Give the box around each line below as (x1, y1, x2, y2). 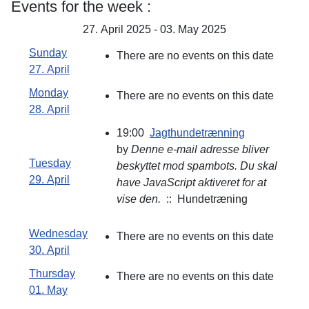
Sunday (29, 47, 67, 59)
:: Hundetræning (161, 193, 248, 206)
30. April (29, 244, 70, 257)
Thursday (29, 268, 75, 280)
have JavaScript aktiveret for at (117, 177, 266, 189)
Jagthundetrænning (150, 127, 245, 139)
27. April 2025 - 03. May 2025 (83, 23, 226, 36)
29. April (29, 174, 70, 186)
